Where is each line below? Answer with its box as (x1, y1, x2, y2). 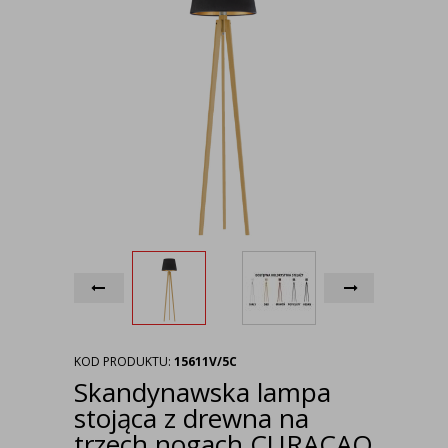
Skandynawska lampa (74, 374, 331, 410)
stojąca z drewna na (74, 400, 309, 436)
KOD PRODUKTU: (74, 353, 174, 370)
